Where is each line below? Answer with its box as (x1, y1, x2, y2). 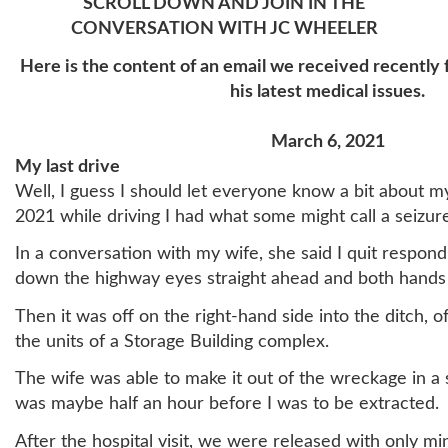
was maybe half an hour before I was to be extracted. (15, 395, 439, 413)
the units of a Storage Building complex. (15, 332, 329, 351)
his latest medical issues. (230, 82, 425, 101)
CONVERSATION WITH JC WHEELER (70, 20, 378, 38)
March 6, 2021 (270, 132, 385, 151)
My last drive (15, 157, 120, 176)
